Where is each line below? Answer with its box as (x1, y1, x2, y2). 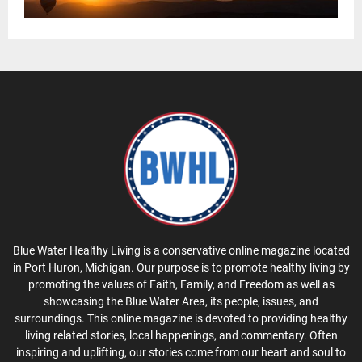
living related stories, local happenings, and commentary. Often (24, 329, 338, 343)
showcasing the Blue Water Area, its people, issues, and (44, 295, 318, 309)
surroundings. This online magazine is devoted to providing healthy (15, 312, 347, 326)
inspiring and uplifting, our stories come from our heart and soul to (16, 346, 346, 360)
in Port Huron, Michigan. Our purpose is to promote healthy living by (12, 261, 350, 275)
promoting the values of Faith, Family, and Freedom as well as (27, 278, 335, 292)
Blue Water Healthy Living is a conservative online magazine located (12, 244, 350, 258)
